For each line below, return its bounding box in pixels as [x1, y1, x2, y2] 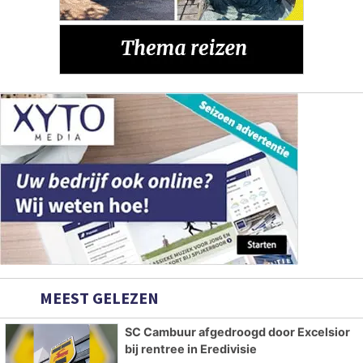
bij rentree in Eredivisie [124, 341, 257, 356]
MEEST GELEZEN [36, 287, 159, 308]
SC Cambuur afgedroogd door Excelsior [124, 324, 350, 339]
